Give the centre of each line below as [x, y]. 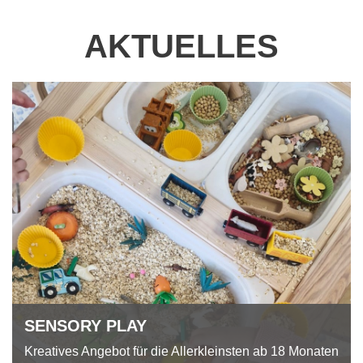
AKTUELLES [181, 46]
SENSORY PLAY [85, 325]
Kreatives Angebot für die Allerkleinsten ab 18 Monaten [181, 351]
